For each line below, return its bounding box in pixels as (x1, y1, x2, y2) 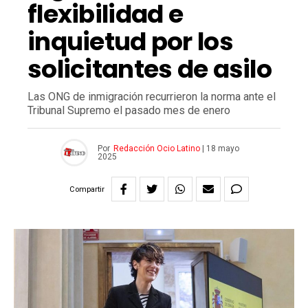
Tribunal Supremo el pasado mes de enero (27, 104, 230, 118)
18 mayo (206, 144, 239, 154)
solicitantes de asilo (27, 52, 272, 87)
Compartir (69, 184, 104, 194)
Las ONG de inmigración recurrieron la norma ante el (27, 90, 276, 104)
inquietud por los (27, 24, 233, 60)
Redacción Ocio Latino (113, 144, 200, 154)
